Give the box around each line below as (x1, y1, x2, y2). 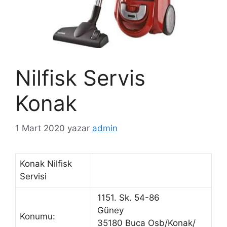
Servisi (20, 171, 47, 181)
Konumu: (20, 211, 55, 221)
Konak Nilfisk (20, 158, 72, 169)
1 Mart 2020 (15, 123, 65, 133)
